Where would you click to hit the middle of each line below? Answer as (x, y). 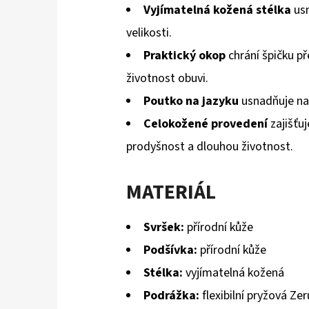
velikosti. (149, 33)
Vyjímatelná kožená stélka (217, 10)
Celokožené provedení (206, 124)
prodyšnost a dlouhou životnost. (210, 147)
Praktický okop (185, 56)
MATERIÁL (171, 192)
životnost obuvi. (167, 79)
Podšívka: (170, 250)
